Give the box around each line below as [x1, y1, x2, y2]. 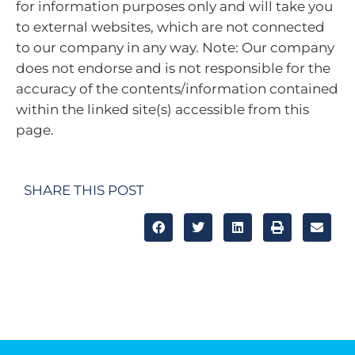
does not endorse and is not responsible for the [16, 59, 330, 76]
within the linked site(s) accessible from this [16, 101, 309, 117]
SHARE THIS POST [24, 182, 144, 198]
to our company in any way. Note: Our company [16, 39, 334, 55]
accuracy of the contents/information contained [16, 80, 338, 97]
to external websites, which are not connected [16, 18, 325, 35]
